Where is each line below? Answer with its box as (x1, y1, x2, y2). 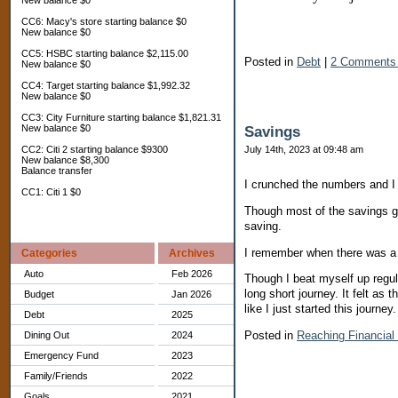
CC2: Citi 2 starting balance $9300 (21, 144, 168, 155)
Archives (169, 247, 215, 259)
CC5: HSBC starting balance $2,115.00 (21, 48, 188, 59)
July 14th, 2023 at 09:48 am (244, 144, 363, 155)
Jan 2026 (171, 289, 211, 299)
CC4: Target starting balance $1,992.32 (21, 80, 190, 91)
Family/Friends (24, 370, 88, 381)
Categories (21, 247, 77, 259)
